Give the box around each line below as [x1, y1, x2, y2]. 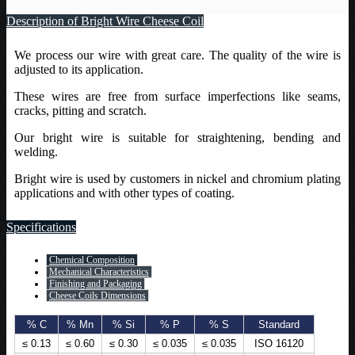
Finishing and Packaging [49, 277, 142, 289]
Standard [258, 318, 300, 330]
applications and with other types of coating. [14, 185, 235, 200]
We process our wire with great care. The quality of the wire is [14, 48, 341, 62]
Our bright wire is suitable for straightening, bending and [14, 130, 341, 144]
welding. [14, 144, 58, 158]
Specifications [6, 219, 76, 234]
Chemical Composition [49, 254, 135, 265]
